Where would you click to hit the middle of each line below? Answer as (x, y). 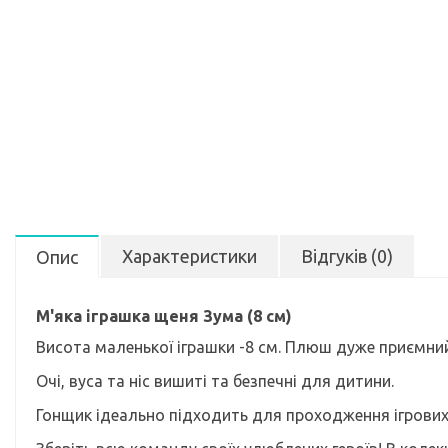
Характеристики (189, 256)
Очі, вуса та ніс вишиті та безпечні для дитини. (215, 381)
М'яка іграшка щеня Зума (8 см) (164, 316)
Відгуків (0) (347, 256)
